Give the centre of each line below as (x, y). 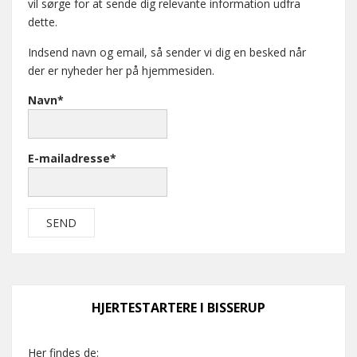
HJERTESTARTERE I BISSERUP (178, 307)
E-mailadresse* (72, 159)
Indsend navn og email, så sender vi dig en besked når (167, 52)
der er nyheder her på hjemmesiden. (121, 71)
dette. (43, 22)
